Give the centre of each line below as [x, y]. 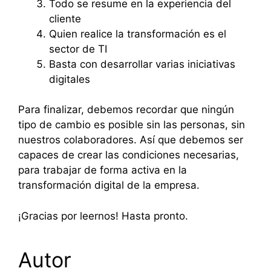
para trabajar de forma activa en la [103, 170]
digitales [70, 79]
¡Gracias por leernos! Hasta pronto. [103, 216]
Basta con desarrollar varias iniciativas [142, 64]
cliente [65, 18]
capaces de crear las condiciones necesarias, [129, 155]
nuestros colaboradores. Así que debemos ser [131, 140]
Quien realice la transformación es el [138, 34]
